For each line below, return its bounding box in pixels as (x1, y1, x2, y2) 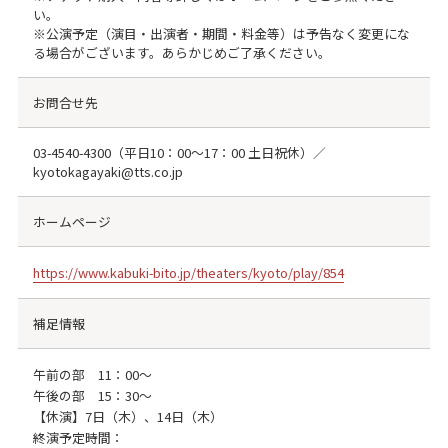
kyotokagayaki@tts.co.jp (32, 161, 183, 181)
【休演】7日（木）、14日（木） (32, 406, 223, 426)
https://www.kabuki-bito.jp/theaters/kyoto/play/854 (32, 262, 344, 282)
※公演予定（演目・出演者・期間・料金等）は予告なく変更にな (32, 23, 410, 43)
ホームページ (32, 211, 111, 231)
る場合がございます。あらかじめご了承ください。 (32, 42, 331, 62)
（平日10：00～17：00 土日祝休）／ (110, 142, 326, 162)
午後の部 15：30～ (32, 385, 152, 405)
